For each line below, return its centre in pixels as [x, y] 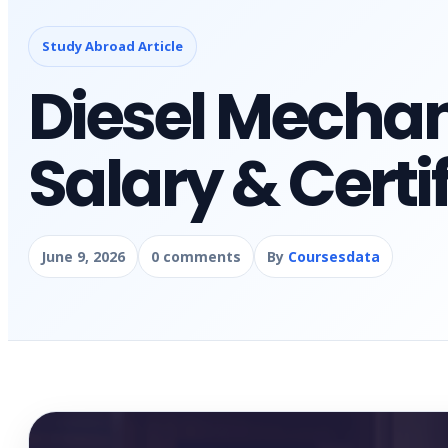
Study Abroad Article [112, 46]
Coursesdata [334, 256]
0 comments [196, 256]
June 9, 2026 [83, 256]
